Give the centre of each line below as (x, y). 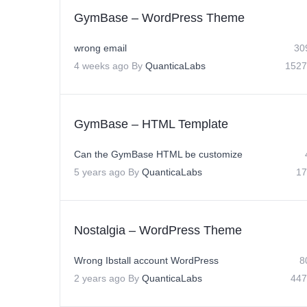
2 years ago (100, 278)
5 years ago (100, 172)
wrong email (100, 48)
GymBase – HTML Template (151, 124)
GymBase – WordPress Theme (159, 18)
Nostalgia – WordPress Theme (158, 230)
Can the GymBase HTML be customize (158, 154)
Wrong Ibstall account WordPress (146, 260)
